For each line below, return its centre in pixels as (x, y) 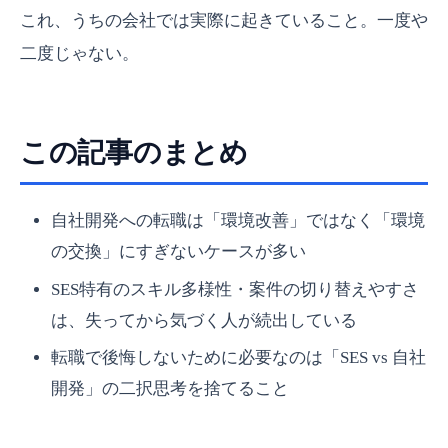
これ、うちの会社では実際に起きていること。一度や (224, 20)
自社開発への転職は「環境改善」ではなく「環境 (237, 220)
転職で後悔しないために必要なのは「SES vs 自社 (238, 358)
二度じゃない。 (79, 53)
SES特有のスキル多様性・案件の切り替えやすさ (234, 289)
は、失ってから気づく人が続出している (203, 320)
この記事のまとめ (134, 151)
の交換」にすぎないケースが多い (178, 251)
